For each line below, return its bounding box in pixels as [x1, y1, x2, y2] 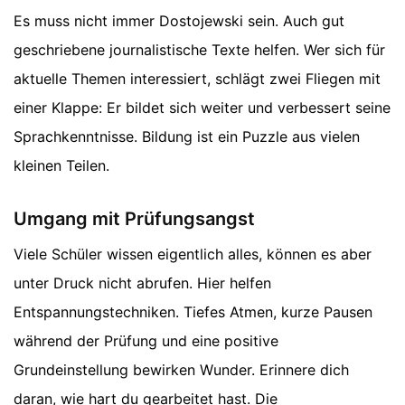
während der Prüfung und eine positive [14, 331, 278, 350]
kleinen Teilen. [14, 155, 109, 174]
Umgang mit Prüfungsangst [14, 207, 255, 230]
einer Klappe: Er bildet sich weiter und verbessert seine [14, 98, 391, 117]
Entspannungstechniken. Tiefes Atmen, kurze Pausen [14, 302, 372, 321]
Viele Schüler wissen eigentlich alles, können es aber [14, 244, 372, 263]
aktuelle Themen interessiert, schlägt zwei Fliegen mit [14, 69, 381, 88]
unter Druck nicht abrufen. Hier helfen [14, 273, 271, 292]
